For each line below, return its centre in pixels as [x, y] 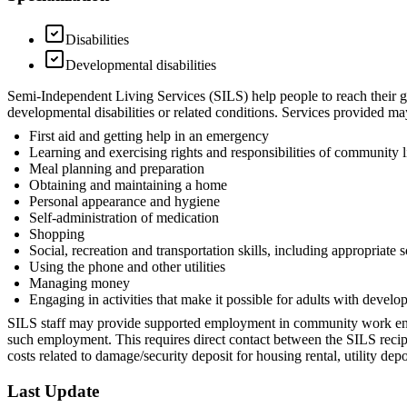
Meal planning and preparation [117, 169]
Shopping [57, 234]
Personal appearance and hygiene [124, 202]
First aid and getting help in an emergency [149, 136]
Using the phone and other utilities [127, 267]
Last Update [53, 391]
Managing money [79, 283]
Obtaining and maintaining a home [128, 185]
